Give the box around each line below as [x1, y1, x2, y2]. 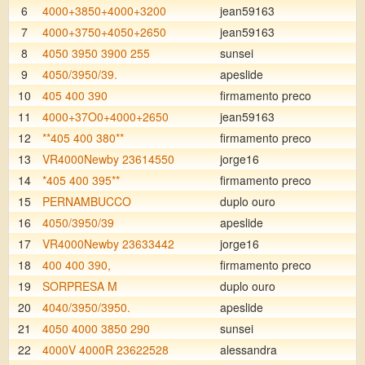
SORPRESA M [42, 278, 117, 294]
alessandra [220, 341, 277, 358]
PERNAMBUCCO [42, 193, 131, 209]
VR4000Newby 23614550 [42, 151, 174, 167]
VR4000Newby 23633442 [42, 235, 174, 252]
